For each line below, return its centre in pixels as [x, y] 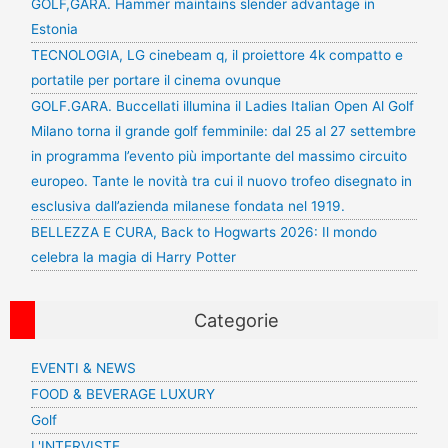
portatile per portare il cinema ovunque [155, 79]
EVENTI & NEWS [83, 368]
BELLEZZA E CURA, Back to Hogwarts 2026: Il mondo [203, 231]
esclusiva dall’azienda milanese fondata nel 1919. [187, 205]
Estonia [54, 28]
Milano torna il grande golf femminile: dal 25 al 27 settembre [223, 130]
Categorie [236, 320]
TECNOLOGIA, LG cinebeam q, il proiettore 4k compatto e [216, 54]
